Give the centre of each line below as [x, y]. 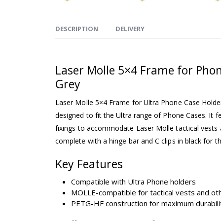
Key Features [91, 164]
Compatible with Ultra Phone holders [133, 181]
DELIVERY [130, 28]
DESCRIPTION [77, 28]
